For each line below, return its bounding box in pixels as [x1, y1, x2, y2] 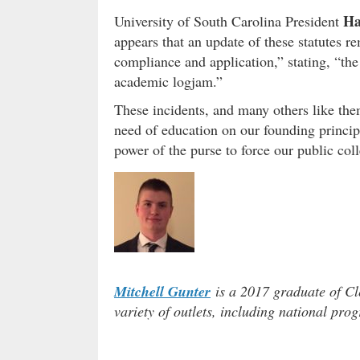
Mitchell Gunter [114, 280, 211, 301]
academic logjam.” [114, 71, 223, 91]
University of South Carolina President [114, 10, 343, 31]
